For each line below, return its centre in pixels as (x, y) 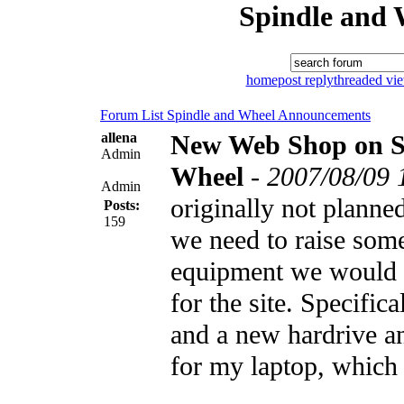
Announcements (324, 115)
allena (119, 137)
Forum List (133, 115)
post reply (305, 79)
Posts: (122, 205)
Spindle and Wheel (222, 115)
